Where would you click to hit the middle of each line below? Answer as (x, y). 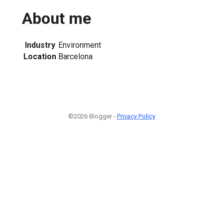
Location (40, 56)
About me (56, 19)
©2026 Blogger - (92, 116)
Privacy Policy (136, 116)
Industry (40, 45)
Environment (80, 45)
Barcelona (75, 56)
